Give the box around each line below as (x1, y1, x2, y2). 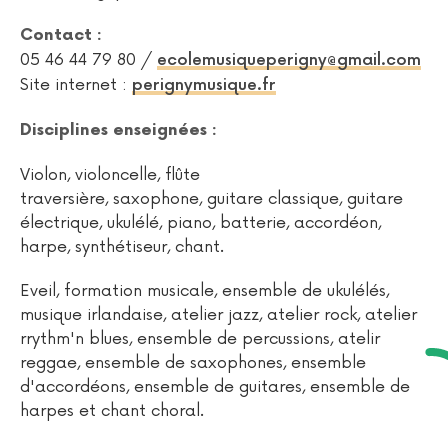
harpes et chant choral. (20, 401, 204, 421)
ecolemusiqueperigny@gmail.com (157, 51, 421, 70)
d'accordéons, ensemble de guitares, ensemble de (20, 377, 410, 397)
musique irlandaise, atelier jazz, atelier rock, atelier (20, 305, 417, 325)
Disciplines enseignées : (20, 121, 217, 140)
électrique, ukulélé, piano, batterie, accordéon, (20, 213, 381, 233)
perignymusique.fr (132, 76, 276, 95)
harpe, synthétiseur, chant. (20, 237, 224, 257)
